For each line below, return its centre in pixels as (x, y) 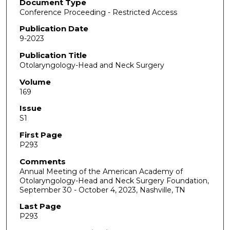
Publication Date (54, 29)
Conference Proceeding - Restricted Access (98, 12)
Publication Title (53, 55)
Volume (35, 82)
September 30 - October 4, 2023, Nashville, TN (102, 190)
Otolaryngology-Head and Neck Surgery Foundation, (114, 180)
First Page (41, 135)
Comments (42, 161)
